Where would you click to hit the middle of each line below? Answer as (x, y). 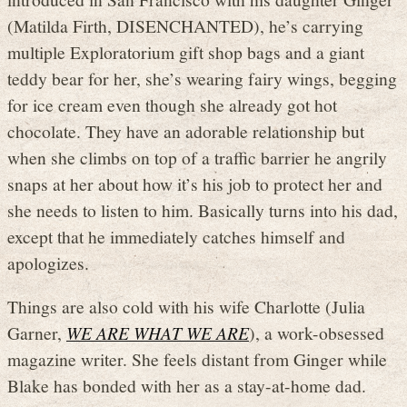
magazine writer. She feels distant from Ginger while (197, 359)
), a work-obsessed (317, 333)
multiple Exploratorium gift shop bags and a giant (186, 51)
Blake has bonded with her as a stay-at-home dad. (187, 386)
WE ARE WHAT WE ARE (158, 333)
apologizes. (48, 262)
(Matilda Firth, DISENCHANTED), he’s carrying (185, 25)
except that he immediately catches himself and (176, 236)
